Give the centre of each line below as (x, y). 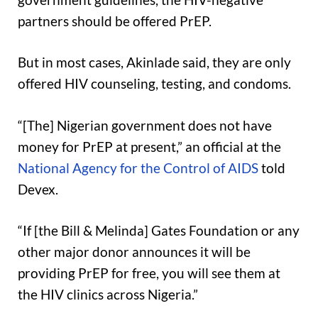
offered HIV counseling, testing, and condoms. (154, 84)
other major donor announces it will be (134, 252)
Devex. (38, 189)
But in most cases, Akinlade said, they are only (154, 62)
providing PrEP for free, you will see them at (149, 273)
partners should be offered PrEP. (115, 21)
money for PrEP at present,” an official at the (149, 146)
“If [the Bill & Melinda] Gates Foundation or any (159, 231)
